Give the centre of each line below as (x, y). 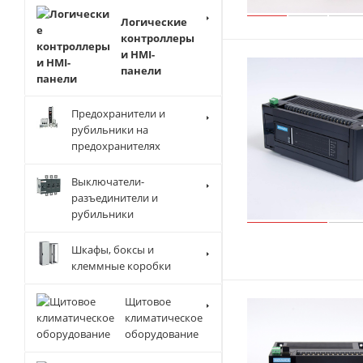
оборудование (162, 334)
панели (141, 70)
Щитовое (148, 301)
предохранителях (116, 146)
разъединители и (115, 198)
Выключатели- (108, 181)
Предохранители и (118, 113)
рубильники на (110, 130)
